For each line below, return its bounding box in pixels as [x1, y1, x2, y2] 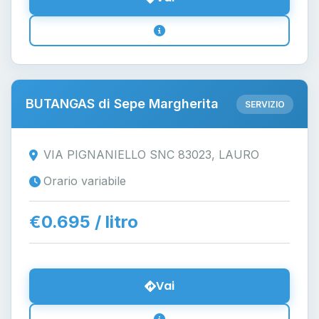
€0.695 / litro [29, 211, 138, 232]
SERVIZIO [245, 98, 285, 110]
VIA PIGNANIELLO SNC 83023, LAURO [43, 147, 259, 162]
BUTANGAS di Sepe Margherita [26, 96, 219, 111]
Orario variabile [43, 174, 126, 188]
